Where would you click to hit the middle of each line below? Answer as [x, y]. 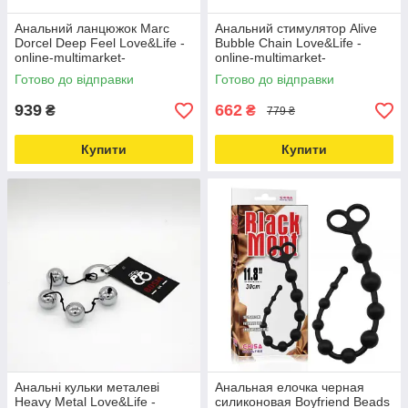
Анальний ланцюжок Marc [92, 28]
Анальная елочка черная [290, 387]
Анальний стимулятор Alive [296, 28]
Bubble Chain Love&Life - [288, 43]
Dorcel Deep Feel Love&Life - [100, 43]
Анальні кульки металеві [87, 387]
